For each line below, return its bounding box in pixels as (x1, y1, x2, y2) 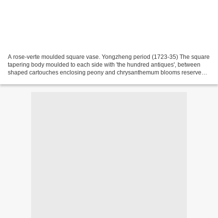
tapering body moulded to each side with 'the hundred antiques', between (8, 61, 200, 68)
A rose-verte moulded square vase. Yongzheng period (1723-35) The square (8, 53, 210, 60)
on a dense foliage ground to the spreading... (8, 76, 126, 84)
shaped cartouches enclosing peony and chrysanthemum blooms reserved (8, 69, 205, 76)
